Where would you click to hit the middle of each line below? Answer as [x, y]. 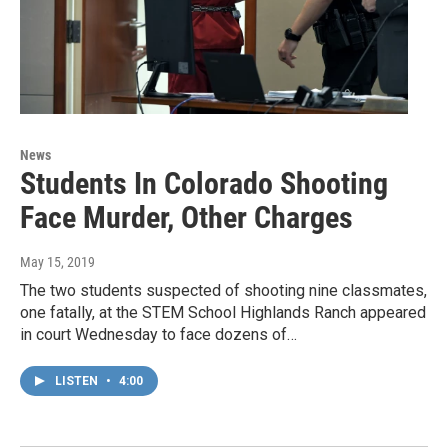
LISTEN [78, 381]
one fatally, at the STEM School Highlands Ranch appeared [223, 313]
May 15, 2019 [57, 262]
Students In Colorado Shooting [204, 184]
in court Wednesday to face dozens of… [158, 335]
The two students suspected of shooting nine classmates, [223, 291]
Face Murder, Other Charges [186, 218]
